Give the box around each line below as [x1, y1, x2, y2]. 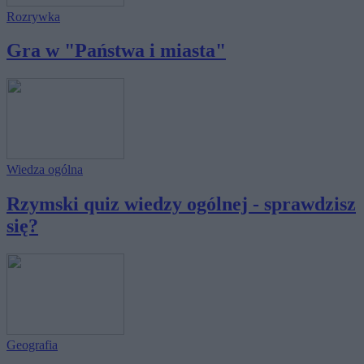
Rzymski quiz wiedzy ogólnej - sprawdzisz [6, 193, 356, 215]
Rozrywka [6, 9, 60, 24]
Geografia [6, 338, 58, 353]
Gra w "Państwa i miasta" [6, 40, 226, 62]
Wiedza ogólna [6, 162, 83, 177]
